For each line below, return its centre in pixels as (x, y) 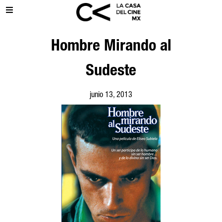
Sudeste (111, 72)
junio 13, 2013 (111, 96)
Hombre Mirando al (111, 47)
